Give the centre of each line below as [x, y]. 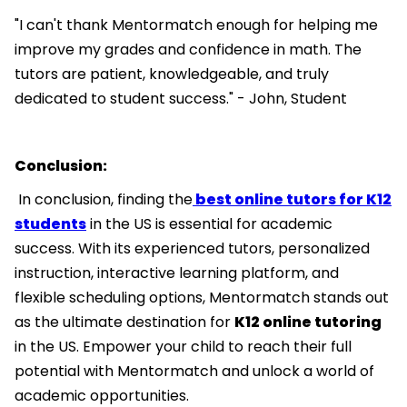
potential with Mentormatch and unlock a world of [194, 371]
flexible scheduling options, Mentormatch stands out [202, 297]
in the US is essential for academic [209, 223]
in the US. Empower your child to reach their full [183, 346]
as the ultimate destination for [124, 322]
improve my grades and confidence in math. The [188, 49]
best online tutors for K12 [292, 199]
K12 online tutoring [308, 322]
